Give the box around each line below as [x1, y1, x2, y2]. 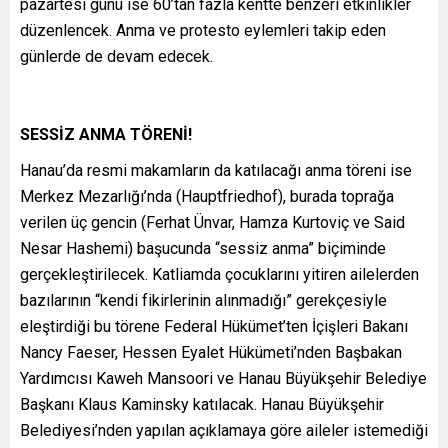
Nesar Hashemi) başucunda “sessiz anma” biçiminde [20, 238, 386, 258]
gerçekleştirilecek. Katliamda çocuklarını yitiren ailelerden [20, 264, 419, 284]
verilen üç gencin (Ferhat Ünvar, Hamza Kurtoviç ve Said [20, 212, 405, 232]
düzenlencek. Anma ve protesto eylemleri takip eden [20, 20, 386, 40]
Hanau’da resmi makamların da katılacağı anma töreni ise [20, 160, 412, 180]
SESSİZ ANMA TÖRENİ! [20, 124, 192, 144]
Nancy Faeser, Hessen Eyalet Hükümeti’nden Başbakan [20, 342, 402, 362]
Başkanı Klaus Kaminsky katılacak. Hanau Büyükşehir [20, 394, 384, 414]
